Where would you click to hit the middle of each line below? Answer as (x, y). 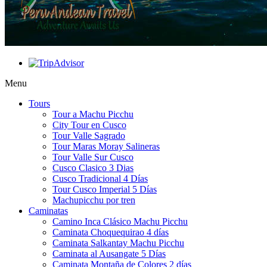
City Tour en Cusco (89, 125)
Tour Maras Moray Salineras (106, 146)
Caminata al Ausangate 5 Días (109, 253)
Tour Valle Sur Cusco (93, 157)
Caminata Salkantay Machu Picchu (118, 243)
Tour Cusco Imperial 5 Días (105, 189)
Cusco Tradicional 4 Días (100, 178)
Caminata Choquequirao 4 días (111, 232)
